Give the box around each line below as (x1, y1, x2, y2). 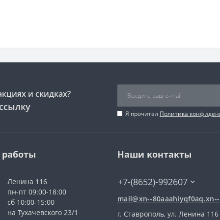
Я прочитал (125, 109, 160, 118)
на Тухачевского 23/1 (7, 207, 78, 217)
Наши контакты (117, 148, 192, 160)
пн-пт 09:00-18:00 (7, 187, 66, 196)
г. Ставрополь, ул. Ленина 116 (117, 209, 219, 219)
